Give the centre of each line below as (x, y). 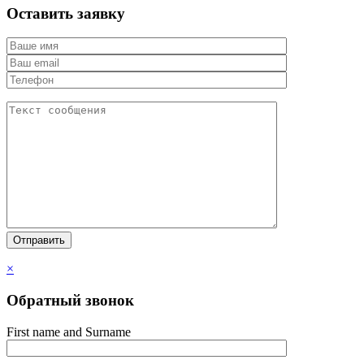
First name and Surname (69, 331)
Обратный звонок (70, 300)
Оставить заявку (66, 13)
